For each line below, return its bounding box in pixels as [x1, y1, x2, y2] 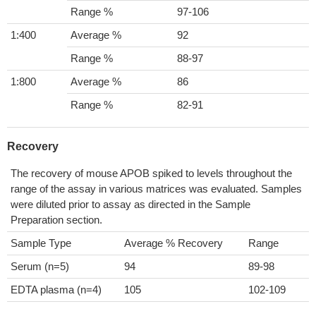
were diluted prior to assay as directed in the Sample [11, 198, 250, 210]
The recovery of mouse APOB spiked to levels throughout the [11, 167, 292, 179]
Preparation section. [11, 214, 102, 226]
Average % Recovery [124, 237, 223, 249]
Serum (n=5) [11, 260, 69, 272]
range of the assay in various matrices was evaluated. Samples [11, 183, 302, 195]
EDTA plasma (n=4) [11, 284, 102, 296]
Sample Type [11, 237, 71, 249]
